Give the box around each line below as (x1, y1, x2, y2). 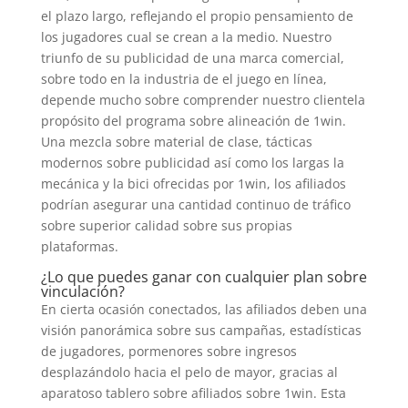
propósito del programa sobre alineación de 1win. (40, 112, 346, 129)
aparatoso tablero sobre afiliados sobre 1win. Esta (40, 384, 346, 402)
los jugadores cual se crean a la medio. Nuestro (40, 28, 331, 46)
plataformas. (40, 238, 118, 255)
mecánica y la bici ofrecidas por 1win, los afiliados (40, 175, 346, 192)
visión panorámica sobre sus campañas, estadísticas (40, 321, 362, 339)
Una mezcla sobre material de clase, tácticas (40, 133, 312, 150)
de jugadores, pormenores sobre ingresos (40, 342, 297, 360)
